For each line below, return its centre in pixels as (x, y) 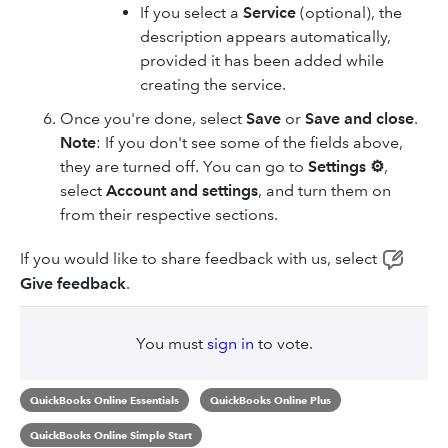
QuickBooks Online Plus (270, 400)
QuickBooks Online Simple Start (111, 434)
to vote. (283, 344)
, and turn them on (324, 190)
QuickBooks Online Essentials (104, 400)
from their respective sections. (169, 214)
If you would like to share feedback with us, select (200, 258)
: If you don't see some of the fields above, (249, 142)
